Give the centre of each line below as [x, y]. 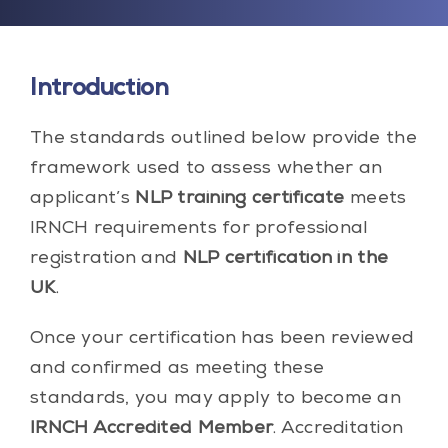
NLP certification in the [285, 258]
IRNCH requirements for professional [199, 228]
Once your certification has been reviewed [222, 338]
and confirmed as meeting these [177, 368]
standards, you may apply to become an [215, 398]
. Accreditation [338, 428]
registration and [106, 258]
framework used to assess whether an [206, 168]
